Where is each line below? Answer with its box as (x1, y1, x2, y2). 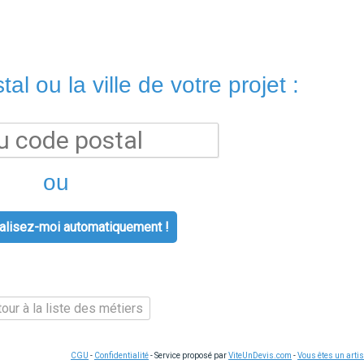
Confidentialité (94, 351, 149, 360)
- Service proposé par (149, 351, 228, 360)
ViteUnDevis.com (228, 351, 292, 360)
